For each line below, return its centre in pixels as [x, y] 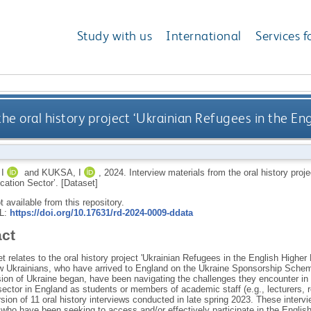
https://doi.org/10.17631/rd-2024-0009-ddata [101, 212]
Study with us [115, 36]
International [204, 36]
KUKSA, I [61, 172]
